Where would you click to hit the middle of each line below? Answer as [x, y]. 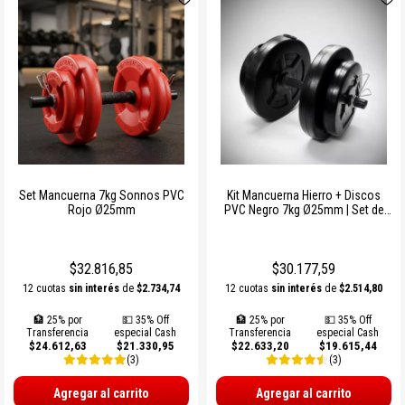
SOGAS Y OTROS [78, 17]
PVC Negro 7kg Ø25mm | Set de [304, 209]
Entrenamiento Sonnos [304, 224]
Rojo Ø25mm [101, 209]
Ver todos [58, 58]
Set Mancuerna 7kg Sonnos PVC [101, 195]
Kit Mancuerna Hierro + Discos [304, 195]
